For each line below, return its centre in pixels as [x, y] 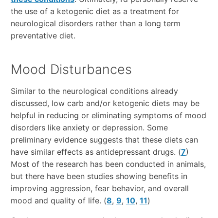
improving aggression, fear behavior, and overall [100, 189]
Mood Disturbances [71, 70]
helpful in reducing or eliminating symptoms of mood [108, 116]
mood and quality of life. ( [58, 201]
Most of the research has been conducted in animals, [108, 164]
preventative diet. [43, 36]
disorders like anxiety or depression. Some [89, 128]
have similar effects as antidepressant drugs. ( [96, 152]
